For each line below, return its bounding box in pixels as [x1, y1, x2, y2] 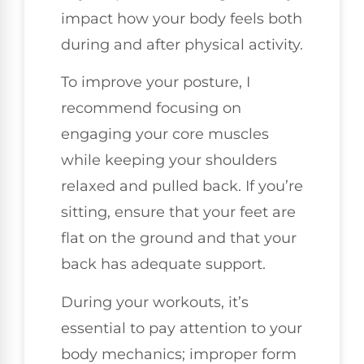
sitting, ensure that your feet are [61, 203, 296, 222]
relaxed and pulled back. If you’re [61, 177, 303, 196]
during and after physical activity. [61, 35, 303, 54]
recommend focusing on [61, 99, 241, 118]
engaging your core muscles [61, 125, 269, 144]
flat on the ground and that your [61, 229, 297, 248]
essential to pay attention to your [61, 318, 302, 337]
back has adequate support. [61, 255, 266, 274]
